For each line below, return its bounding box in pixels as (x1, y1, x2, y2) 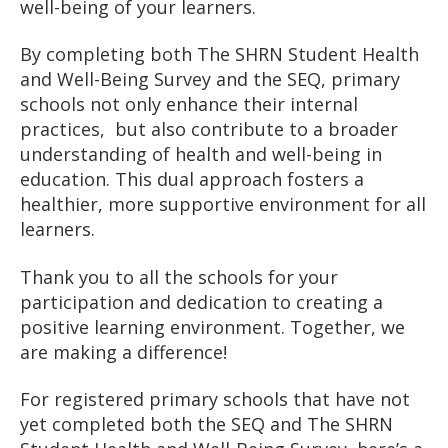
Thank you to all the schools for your (20, 264, 338, 289)
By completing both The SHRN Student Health (20, 42, 419, 67)
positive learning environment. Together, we (20, 314, 405, 339)
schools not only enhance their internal (20, 92, 358, 117)
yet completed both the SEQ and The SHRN (20, 412, 393, 437)
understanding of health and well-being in (20, 142, 382, 167)
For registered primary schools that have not (20, 387, 410, 412)
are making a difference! (20, 339, 227, 364)
